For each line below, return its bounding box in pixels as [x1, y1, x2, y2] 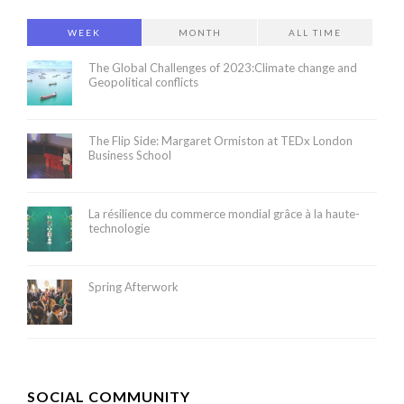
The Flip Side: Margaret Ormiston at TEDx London [88, 133, 353, 148]
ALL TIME [289, 27, 343, 38]
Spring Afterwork [88, 280, 179, 294]
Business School [88, 148, 171, 162]
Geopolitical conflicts [88, 75, 198, 89]
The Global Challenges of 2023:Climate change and [88, 60, 357, 75]
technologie [88, 221, 150, 235]
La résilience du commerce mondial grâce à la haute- [88, 207, 360, 221]
